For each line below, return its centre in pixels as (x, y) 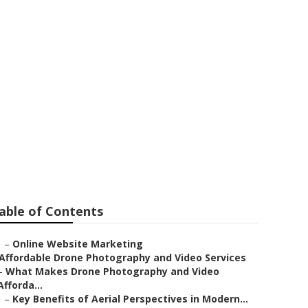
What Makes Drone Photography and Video (112, 271)
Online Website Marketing (78, 244)
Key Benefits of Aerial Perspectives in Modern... (130, 299)
